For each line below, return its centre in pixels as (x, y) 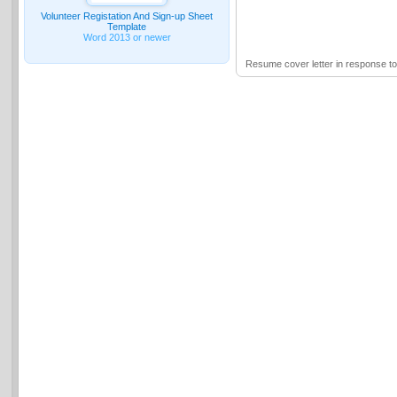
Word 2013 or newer (127, 37)
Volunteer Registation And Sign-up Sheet (127, 16)
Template (127, 26)
